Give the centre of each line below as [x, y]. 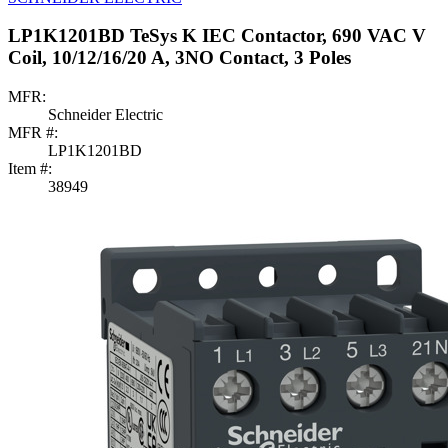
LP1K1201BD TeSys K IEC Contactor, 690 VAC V [217, 36]
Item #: [30, 168]
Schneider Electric [105, 114]
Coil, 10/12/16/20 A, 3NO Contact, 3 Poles [179, 58]
